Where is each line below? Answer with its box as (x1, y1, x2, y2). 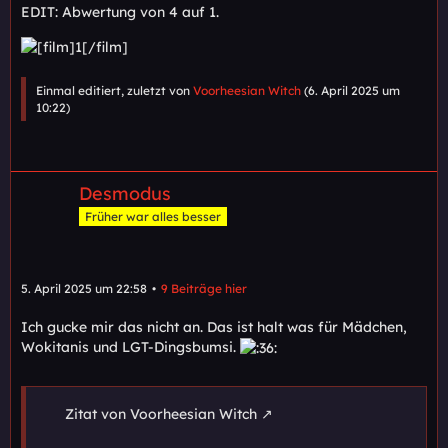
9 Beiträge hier (161, 280, 247, 296)
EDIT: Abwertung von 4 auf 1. (21, 2, 219, 21)
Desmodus (79, 182, 171, 206)
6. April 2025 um (308, 83, 400, 99)
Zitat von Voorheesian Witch (65, 405, 257, 424)
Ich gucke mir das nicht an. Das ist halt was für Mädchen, (21, 317, 407, 336)
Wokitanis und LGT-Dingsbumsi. (21, 337, 240, 356)
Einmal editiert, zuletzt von (36, 83, 193, 99)
